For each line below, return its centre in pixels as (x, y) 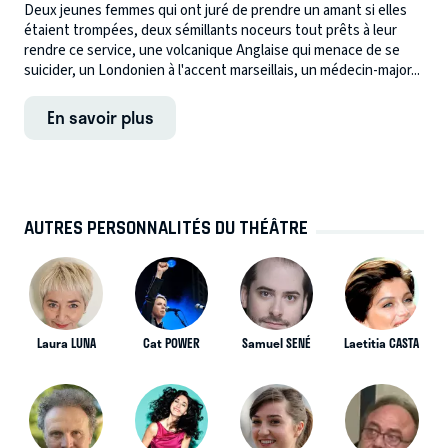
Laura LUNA (66, 343)
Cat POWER (171, 343)
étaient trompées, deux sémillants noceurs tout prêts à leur (210, 31)
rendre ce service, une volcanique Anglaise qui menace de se (212, 51)
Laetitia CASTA (382, 343)
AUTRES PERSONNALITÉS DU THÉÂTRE (166, 228)
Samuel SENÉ (277, 343)
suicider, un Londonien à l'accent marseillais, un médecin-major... (222, 71)
